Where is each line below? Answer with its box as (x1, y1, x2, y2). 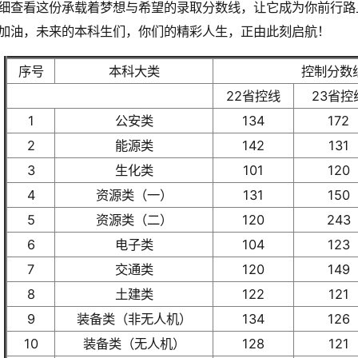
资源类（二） (95, 211, 173, 228)
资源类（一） (95, 186, 173, 203)
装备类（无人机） (82, 335, 185, 352)
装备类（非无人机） (76, 310, 192, 327)
